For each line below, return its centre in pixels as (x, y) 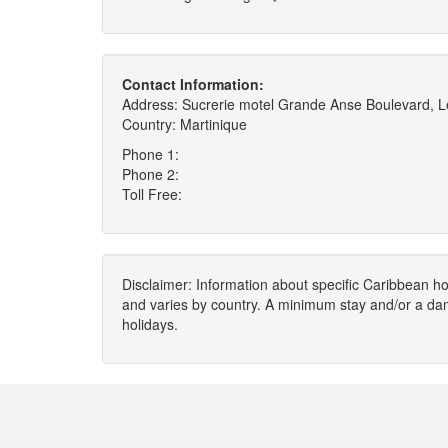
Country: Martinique (184, 124)
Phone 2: (150, 174)
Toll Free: (152, 194)
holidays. (150, 324)
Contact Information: (193, 84)
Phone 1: (150, 154)
